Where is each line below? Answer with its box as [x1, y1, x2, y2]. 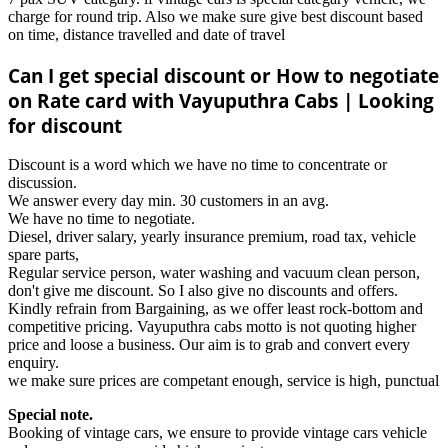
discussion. [8, 174, 77, 192]
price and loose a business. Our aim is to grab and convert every [8, 336, 410, 354]
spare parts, [8, 246, 79, 264]
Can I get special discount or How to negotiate [8, 62, 439, 88]
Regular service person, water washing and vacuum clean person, [8, 264, 420, 282]
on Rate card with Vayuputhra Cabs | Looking [8, 87, 434, 113]
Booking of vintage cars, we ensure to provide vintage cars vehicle [8, 424, 427, 442]
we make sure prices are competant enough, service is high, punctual [8, 372, 439, 390]
